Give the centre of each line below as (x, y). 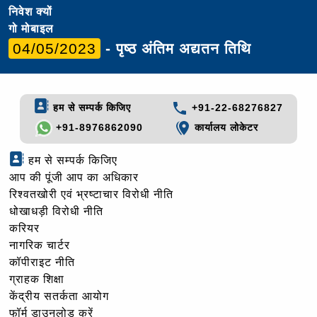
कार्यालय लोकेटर (225, 128)
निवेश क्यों (30, 11)
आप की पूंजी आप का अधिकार (74, 178)
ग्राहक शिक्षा (37, 279)
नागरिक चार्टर (40, 246)
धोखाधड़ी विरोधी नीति (56, 212)
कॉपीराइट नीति (42, 263)
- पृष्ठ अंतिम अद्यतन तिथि (176, 48)
